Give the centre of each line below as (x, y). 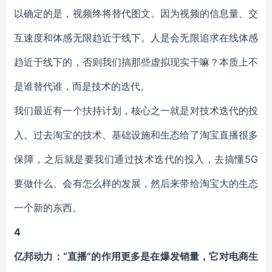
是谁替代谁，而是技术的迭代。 (82, 86)
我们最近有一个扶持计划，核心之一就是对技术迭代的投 (136, 110)
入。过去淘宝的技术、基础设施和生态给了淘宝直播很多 (136, 135)
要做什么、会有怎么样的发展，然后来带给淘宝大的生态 (136, 183)
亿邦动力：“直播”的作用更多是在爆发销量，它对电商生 (136, 256)
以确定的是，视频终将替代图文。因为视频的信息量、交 (136, 13)
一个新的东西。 (48, 208)
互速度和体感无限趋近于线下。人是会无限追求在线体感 (136, 38)
